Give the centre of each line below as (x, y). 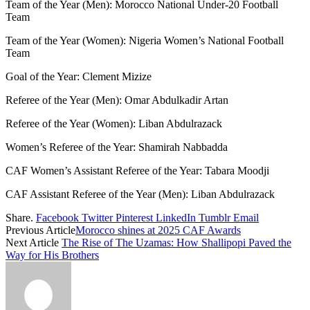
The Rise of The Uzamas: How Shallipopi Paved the (176, 242)
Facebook (57, 217)
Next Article (34, 242)
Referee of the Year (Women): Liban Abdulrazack (114, 123)
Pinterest (134, 217)
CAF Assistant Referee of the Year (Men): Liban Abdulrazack (140, 194)
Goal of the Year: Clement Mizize (79, 76)
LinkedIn (176, 217)
